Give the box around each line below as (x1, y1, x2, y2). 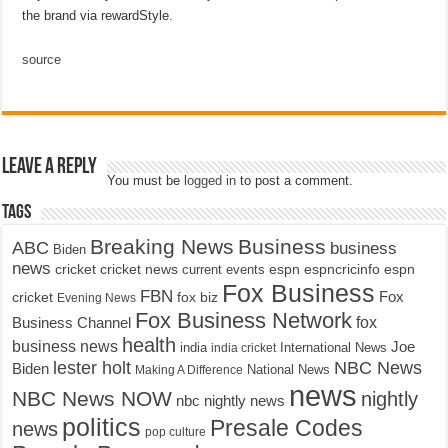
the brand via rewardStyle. (22, 7, 174, 23)
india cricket (211, 340, 277, 355)
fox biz (177, 288, 219, 305)
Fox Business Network (135, 307, 353, 333)
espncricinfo (304, 261, 381, 277)
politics (62, 412, 142, 441)
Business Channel (12, 314, 132, 331)
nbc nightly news (176, 391, 286, 409)
